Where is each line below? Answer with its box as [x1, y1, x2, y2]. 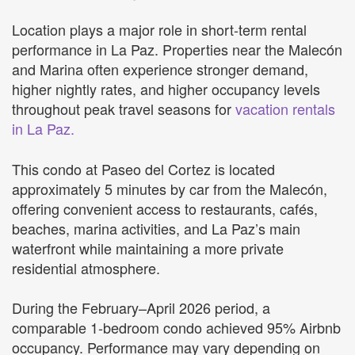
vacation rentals [235, 98, 335, 120]
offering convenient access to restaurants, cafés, [12, 197, 318, 219]
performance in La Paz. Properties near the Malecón [12, 39, 342, 60]
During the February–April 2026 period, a [12, 297, 270, 319]
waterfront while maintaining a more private [12, 237, 284, 258]
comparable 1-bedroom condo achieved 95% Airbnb [12, 317, 341, 338]
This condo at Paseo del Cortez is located [12, 158, 275, 179]
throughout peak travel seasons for [12, 98, 235, 120]
